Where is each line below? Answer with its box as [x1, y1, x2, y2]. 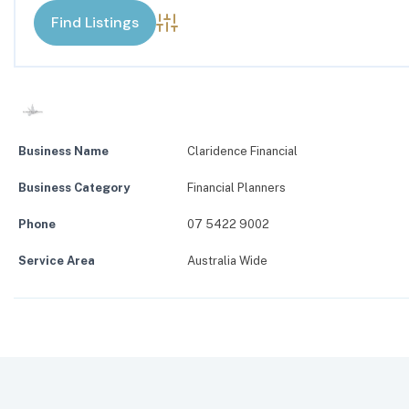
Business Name [18, 144, 109, 158]
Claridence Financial [186, 144, 298, 158]
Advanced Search [155, 26, 286, 45]
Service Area [18, 254, 95, 267]
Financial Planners [186, 181, 286, 194]
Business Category [18, 181, 130, 194]
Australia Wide [186, 254, 267, 267]
